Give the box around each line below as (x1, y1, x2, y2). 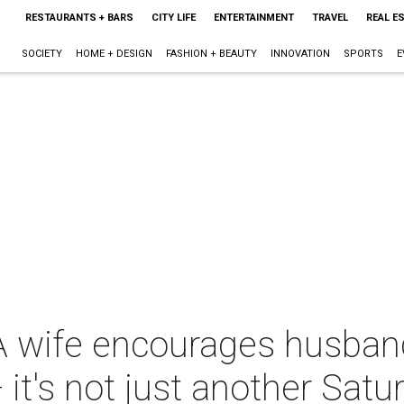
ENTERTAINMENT (213, 12, 294, 23)
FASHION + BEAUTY (165, 48, 257, 60)
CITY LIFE (151, 12, 196, 23)
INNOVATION (270, 48, 330, 60)
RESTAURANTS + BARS (24, 12, 133, 23)
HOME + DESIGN (75, 48, 152, 60)
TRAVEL (311, 12, 348, 23)
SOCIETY (21, 48, 62, 60)
